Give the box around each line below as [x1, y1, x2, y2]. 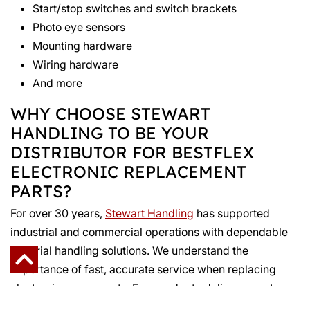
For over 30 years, [10, 206, 105, 221]
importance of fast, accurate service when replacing [10, 262, 276, 277]
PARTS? [10, 181, 71, 202]
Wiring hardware [33, 57, 118, 72]
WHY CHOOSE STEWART [10, 103, 210, 125]
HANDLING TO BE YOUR [10, 122, 209, 144]
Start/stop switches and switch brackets [33, 1, 237, 16]
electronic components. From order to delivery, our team [10, 281, 295, 295]
